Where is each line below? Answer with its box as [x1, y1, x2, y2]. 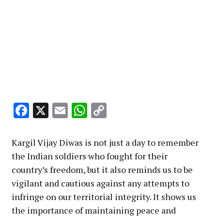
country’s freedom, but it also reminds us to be [12, 163, 193, 175]
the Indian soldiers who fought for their [12, 150, 168, 162]
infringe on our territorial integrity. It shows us [12, 190, 196, 202]
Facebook [29, 100, 93, 121]
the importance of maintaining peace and [12, 204, 176, 216]
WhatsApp [87, 100, 160, 121]
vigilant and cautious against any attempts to [12, 177, 189, 189]
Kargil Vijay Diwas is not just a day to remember [12, 136, 199, 148]
